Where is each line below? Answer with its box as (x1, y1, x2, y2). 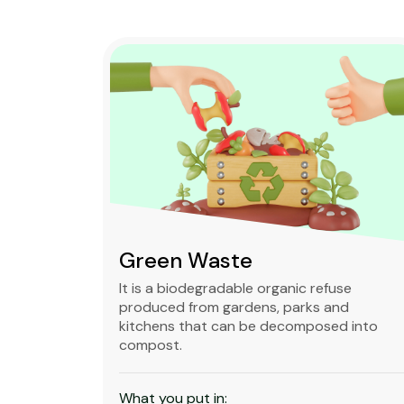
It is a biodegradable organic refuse (119, 279, 352, 298)
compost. (119, 335, 182, 354)
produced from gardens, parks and (119, 298, 349, 317)
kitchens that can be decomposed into (119, 317, 378, 335)
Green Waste (119, 246, 252, 274)
